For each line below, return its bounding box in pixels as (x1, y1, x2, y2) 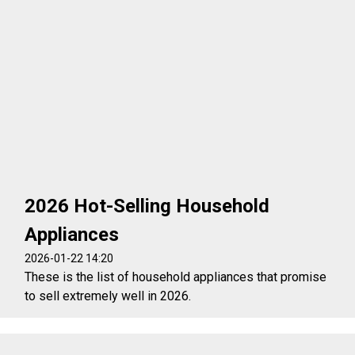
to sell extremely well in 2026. (25, 288, 192, 303)
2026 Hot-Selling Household (25, 194, 270, 217)
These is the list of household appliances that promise (25, 269, 327, 284)
